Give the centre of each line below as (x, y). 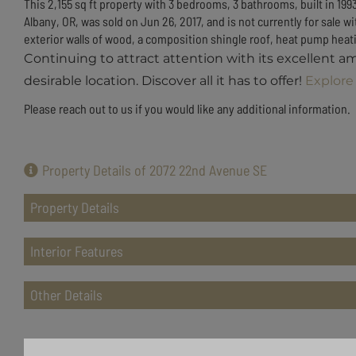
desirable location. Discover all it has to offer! (164, 81)
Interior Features (77, 251)
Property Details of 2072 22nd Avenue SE (155, 170)
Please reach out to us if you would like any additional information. (187, 108)
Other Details (66, 295)
